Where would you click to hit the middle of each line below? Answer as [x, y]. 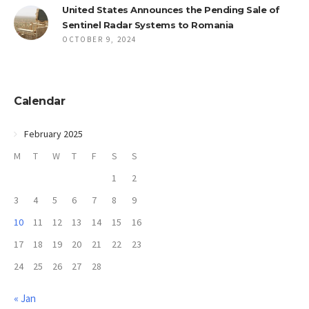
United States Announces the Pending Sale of [171, 10]
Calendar [39, 101]
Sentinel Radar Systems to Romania [148, 25]
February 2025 [53, 134]
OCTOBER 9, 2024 [99, 39]
